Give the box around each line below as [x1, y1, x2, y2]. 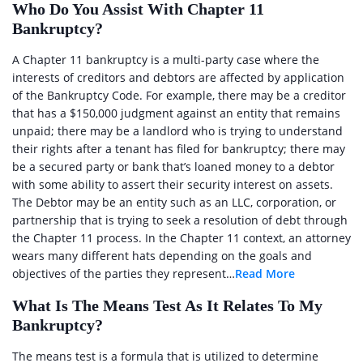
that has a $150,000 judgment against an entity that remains [12, 105, 340, 121]
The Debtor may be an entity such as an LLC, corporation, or [12, 194, 336, 210]
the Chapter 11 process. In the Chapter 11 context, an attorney [12, 230, 351, 246]
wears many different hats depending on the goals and [12, 248, 312, 263]
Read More [235, 266, 295, 281]
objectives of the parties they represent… [12, 266, 235, 281]
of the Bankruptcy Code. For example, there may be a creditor [12, 88, 346, 103]
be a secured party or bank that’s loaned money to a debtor [12, 159, 335, 174]
